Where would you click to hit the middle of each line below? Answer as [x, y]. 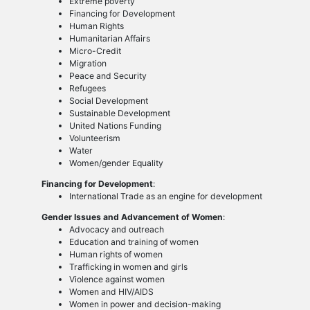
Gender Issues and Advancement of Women [132, 217]
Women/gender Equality [116, 163]
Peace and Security [108, 76]
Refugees [87, 89]
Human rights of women [116, 255]
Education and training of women [134, 242]
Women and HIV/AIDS [111, 292]
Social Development [108, 101]
